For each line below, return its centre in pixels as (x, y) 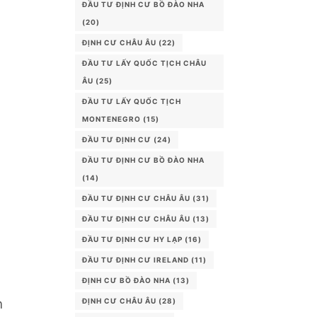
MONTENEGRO (111, 119)
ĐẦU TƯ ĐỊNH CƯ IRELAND (136, 260)
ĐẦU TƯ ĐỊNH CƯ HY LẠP (132, 239)
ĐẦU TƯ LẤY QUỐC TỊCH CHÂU (144, 63)
